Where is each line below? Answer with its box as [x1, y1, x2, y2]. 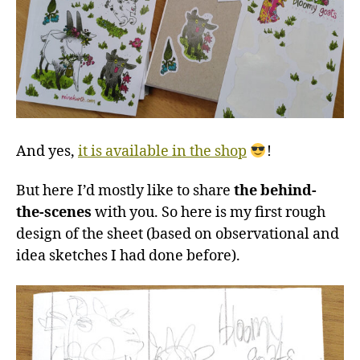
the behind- [234, 182, 317, 201]
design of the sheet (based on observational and [16, 225, 339, 244]
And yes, [16, 141, 78, 161]
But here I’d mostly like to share [16, 182, 234, 201]
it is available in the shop [78, 141, 247, 161]
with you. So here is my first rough [92, 203, 325, 223]
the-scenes [16, 203, 92, 223]
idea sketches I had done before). [16, 247, 240, 266]
